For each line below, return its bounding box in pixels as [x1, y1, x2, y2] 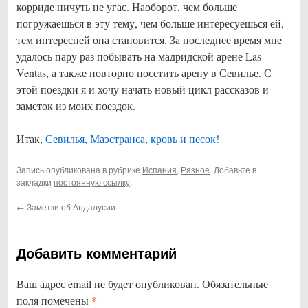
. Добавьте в [210, 164, 256, 176]
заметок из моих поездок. [16, 98, 135, 113]
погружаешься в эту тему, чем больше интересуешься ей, [16, 16, 284, 31]
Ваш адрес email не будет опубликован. [16, 276, 199, 291]
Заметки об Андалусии [25, 201, 115, 213]
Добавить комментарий [16, 243, 177, 263]
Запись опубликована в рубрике [16, 164, 142, 176]
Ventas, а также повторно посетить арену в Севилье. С [16, 65, 272, 80]
